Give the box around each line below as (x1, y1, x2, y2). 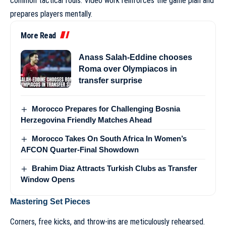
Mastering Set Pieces (10, 197, 90, 206)
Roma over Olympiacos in (79, 64, 177, 73)
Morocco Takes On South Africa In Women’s (32, 134, 187, 143)
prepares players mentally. (10, 9, 92, 19)
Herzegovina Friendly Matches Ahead (21, 115, 152, 124)
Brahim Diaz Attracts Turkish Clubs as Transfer (32, 163, 198, 173)
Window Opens (21, 175, 75, 184)
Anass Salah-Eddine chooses (79, 52, 192, 62)
